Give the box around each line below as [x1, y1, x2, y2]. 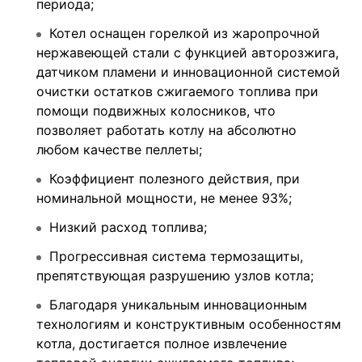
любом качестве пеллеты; [36, 141, 202, 158]
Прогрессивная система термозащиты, [49, 247, 303, 264]
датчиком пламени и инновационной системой [36, 63, 340, 80]
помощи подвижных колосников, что [36, 102, 276, 119]
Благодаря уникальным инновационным [49, 296, 307, 313]
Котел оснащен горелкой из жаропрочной [49, 24, 320, 41]
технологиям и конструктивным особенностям [36, 315, 341, 332]
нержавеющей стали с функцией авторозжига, [36, 44, 339, 61]
